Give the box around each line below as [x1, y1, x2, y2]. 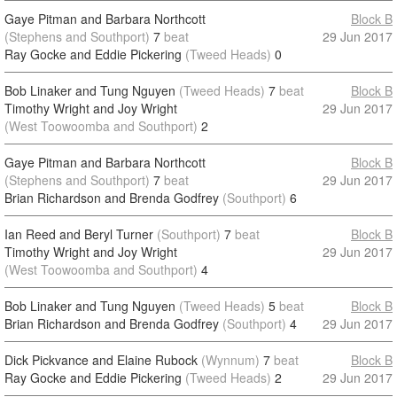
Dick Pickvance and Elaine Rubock [4, 351, 198, 369]
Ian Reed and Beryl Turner [4, 225, 153, 243]
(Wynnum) [201, 351, 260, 369]
